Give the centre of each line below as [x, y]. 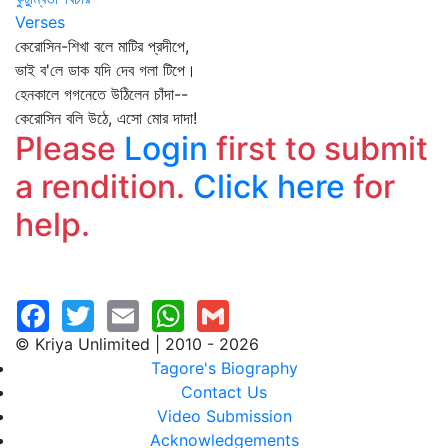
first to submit [318, 148]
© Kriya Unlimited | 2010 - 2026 [137, 344]
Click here [269, 186]
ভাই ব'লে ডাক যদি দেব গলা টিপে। [105, 70]
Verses [40, 22]
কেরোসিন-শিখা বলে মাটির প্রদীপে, [102, 46]
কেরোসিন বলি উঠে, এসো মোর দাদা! [106, 118]
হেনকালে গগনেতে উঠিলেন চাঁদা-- [101, 94]
